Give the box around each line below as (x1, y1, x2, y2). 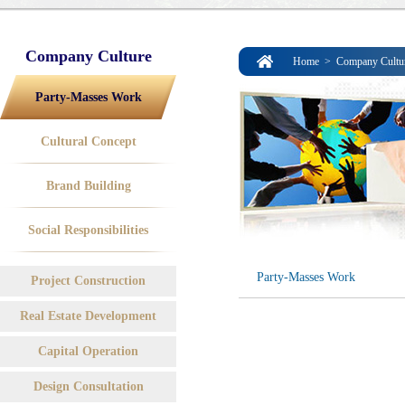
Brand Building (45, 179, 131, 193)
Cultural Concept (40, 135, 137, 148)
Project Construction (31, 274, 146, 287)
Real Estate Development (20, 309, 156, 323)
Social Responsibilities (28, 223, 148, 237)
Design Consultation (33, 380, 144, 393)
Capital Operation (38, 344, 138, 358)
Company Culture (24, 47, 152, 65)
